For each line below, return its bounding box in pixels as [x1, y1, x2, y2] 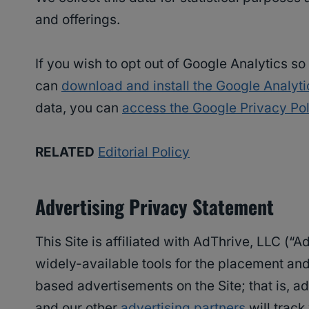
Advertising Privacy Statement [35, 192, 274, 221]
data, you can [35, 100, 122, 117]
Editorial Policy [98, 144, 190, 161]
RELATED [35, 144, 94, 161]
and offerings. [35, 12, 120, 28]
